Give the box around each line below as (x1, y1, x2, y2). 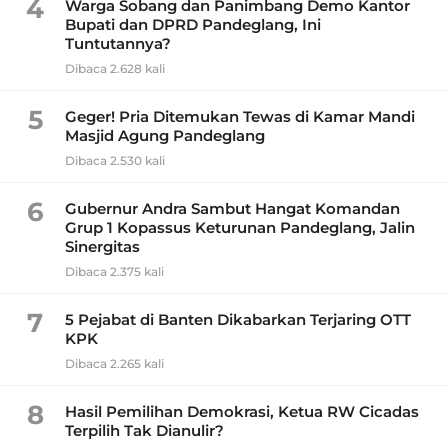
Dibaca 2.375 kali (65, 263, 164, 279)
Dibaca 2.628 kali (65, 60, 165, 76)
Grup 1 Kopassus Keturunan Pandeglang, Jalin (65, 217, 415, 237)
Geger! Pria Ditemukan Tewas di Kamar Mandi (65, 106, 415, 126)
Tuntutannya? (65, 33, 175, 53)
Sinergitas (65, 236, 140, 256)
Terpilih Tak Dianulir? (65, 420, 224, 440)
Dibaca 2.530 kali (65, 152, 165, 168)
